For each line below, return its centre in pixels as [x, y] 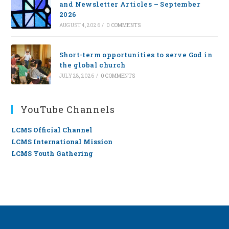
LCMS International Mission [62, 141]
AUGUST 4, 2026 [79, 26]
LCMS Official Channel [52, 130]
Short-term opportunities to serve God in [135, 54]
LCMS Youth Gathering [52, 153]
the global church [92, 65]
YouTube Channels [68, 109]
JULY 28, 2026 [77, 76]
